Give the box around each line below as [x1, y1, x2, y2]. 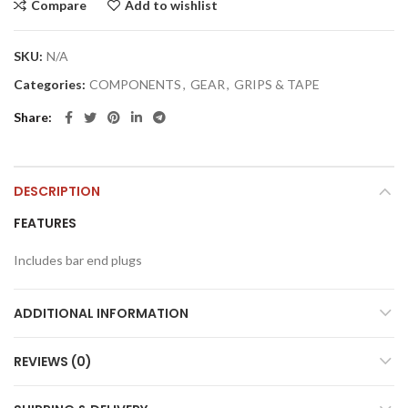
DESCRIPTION [14, 181, 100, 200]
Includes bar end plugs [14, 251, 142, 268]
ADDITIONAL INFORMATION [14, 303, 189, 322]
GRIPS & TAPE [234, 76, 320, 92]
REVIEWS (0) [14, 352, 92, 371]
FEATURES [14, 213, 76, 232]
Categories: [14, 76, 88, 92]
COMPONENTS [89, 76, 181, 92]
